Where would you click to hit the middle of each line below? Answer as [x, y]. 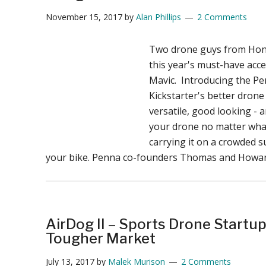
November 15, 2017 [84, 17]
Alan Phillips [158, 17]
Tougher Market [100, 238]
